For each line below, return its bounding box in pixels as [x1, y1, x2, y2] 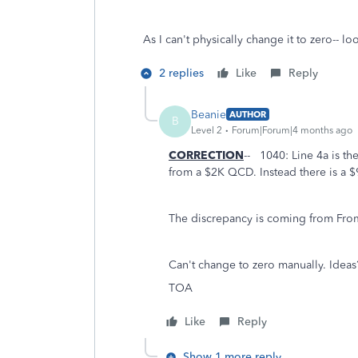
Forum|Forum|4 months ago [232, 124, 352, 136]
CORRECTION [169, 149, 244, 162]
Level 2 [191, 124, 222, 136]
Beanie [191, 107, 226, 121]
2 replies [159, 66, 204, 80]
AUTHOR [229, 109, 266, 120]
